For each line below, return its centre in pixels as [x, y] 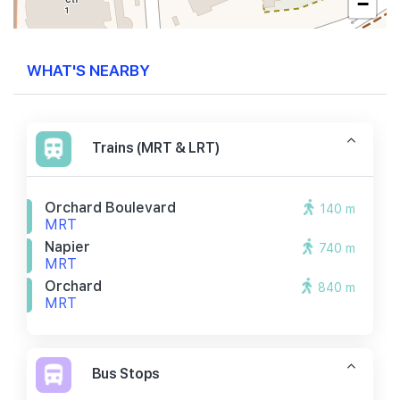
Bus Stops [126, 373]
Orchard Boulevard [110, 208]
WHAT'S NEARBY [88, 69]
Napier [67, 247]
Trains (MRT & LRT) [156, 147]
